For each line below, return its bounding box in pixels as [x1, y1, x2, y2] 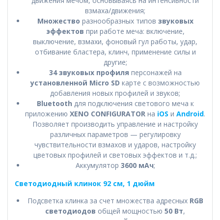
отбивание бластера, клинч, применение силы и [34, 47, 196, 56]
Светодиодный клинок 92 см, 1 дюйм [15, 178, 155, 188]
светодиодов [45, 206, 96, 216]
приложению [25, 109, 70, 118]
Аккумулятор [75, 160, 121, 170]
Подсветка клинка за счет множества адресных [27, 195, 190, 205]
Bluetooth [36, 98, 74, 108]
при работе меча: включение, [83, 26, 185, 36]
